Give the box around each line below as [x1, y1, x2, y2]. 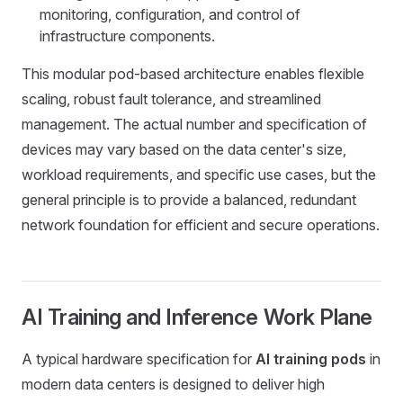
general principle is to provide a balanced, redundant [22, 191, 356, 209]
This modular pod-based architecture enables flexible [22, 65, 364, 83]
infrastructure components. [40, 27, 215, 45]
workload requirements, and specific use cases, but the [22, 166, 376, 184]
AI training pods [255, 350, 366, 368]
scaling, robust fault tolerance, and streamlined [22, 90, 321, 108]
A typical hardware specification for [22, 350, 255, 368]
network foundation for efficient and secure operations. [22, 216, 380, 234]
